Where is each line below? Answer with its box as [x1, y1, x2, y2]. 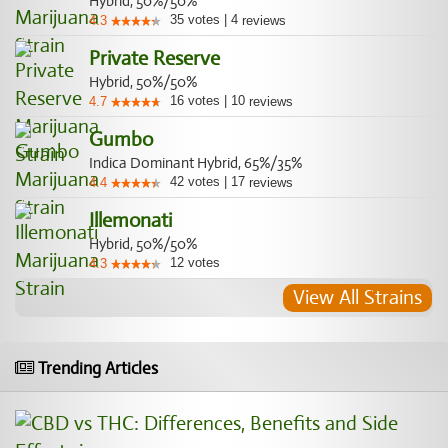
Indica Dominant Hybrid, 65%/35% [89, 154, 302, 172]
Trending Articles [34, 358, 158, 379]
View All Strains [293, 285, 422, 310]
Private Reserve [89, 46, 220, 71]
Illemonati [89, 208, 172, 233]
